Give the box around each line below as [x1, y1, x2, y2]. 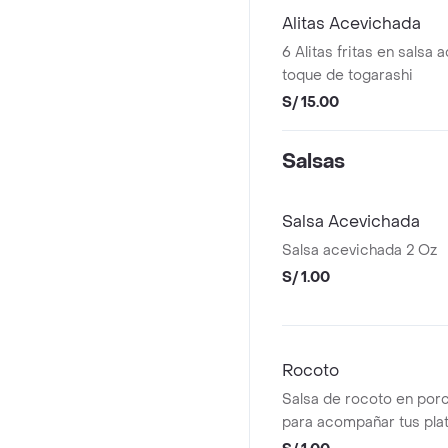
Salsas [282, 149, 345, 175]
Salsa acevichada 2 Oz [282, 241, 437, 260]
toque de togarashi [282, 66, 413, 85]
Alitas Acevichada [282, 13, 421, 34]
